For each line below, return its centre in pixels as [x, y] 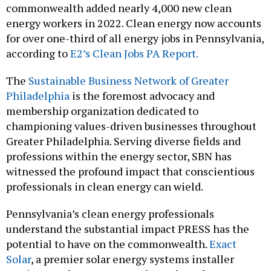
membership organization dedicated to [102, 110]
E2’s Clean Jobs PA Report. [134, 53]
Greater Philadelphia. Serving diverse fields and [123, 141]
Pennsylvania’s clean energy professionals [110, 213]
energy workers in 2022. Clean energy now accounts [134, 23]
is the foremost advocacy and [142, 95]
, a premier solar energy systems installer [132, 259]
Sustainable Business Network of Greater [129, 80]
